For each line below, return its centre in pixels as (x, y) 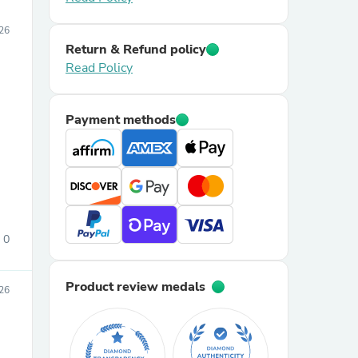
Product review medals (135, 287)
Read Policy (99, 68)
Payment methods (121, 120)
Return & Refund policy (136, 50)
